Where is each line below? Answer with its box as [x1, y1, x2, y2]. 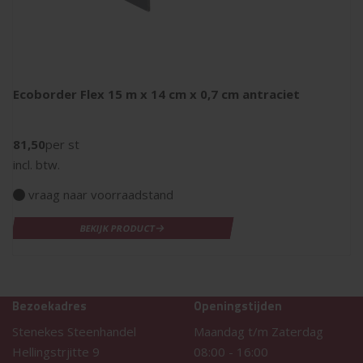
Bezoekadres [12, 296, 87, 315]
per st [45, 135, 79, 152]
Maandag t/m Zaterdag [194, 322, 323, 340]
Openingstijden [194, 296, 282, 315]
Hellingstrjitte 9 [12, 343, 100, 360]
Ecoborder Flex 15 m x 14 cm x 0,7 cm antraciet [13, 85, 300, 102]
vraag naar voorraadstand [25, 186, 173, 203]
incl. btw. [13, 156, 60, 173]
